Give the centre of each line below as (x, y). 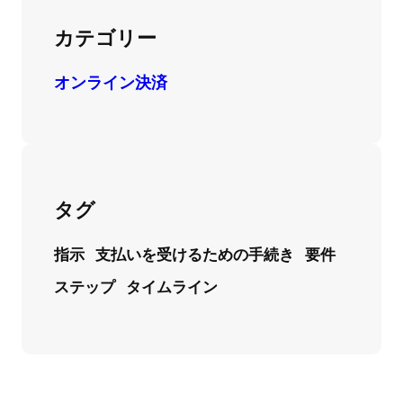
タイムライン (172, 286)
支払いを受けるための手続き (195, 253)
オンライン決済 (111, 82)
